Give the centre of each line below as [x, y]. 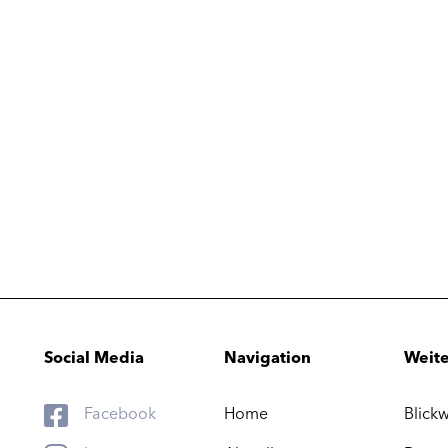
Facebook [119, 415]
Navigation [267, 359]
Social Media [94, 359]
